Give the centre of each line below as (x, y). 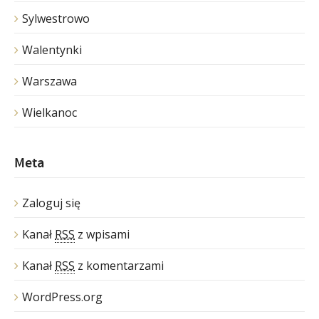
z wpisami (102, 234)
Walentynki (52, 49)
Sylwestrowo (56, 18)
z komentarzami (119, 265)
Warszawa (49, 81)
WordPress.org (62, 297)
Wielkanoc (49, 112)
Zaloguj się (51, 203)
